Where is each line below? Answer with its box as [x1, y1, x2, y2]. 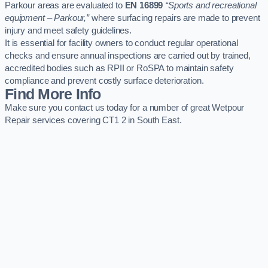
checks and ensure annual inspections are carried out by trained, [5, 50, 251, 60]
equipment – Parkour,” [5, 13, 89, 23]
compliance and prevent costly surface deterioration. [5, 75, 204, 86]
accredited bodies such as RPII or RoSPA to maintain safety [5, 63, 234, 73]
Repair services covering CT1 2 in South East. [5, 115, 182, 125]
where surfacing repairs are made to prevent [89, 13, 260, 23]
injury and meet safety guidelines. [5, 25, 132, 35]
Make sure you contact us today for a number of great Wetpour [5, 102, 245, 112]
